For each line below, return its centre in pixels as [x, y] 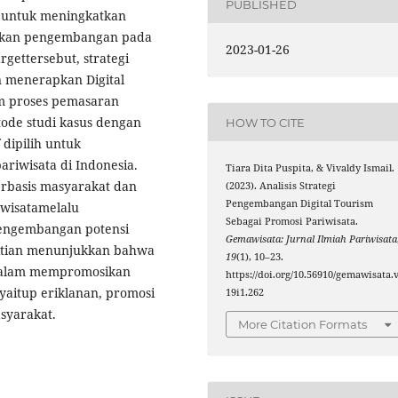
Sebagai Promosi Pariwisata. [292, 222]
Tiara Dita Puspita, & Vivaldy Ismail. [310, 168]
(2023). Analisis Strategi [281, 186]
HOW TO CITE [266, 122]
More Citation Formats [303, 324]
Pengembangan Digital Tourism [300, 204]
